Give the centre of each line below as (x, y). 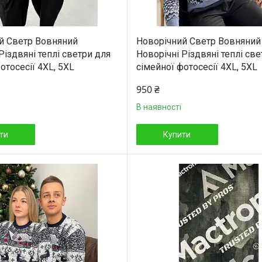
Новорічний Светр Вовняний (198, 41)
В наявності (158, 107)
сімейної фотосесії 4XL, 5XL (196, 67)
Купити (177, 134)
